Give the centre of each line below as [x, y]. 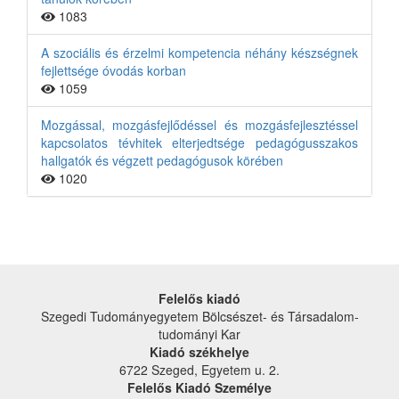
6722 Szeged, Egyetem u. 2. [199, 370]
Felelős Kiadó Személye [199, 387]
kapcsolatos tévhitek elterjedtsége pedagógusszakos [199, 142]
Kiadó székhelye [199, 352]
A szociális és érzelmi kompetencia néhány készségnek [199, 53]
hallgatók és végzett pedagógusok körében [162, 160]
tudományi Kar [199, 334]
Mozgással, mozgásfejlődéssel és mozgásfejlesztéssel [199, 125]
